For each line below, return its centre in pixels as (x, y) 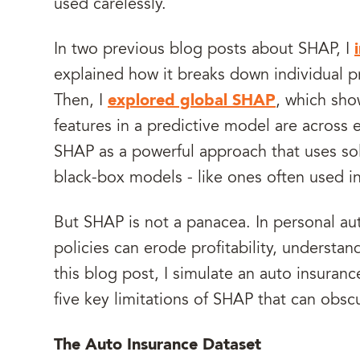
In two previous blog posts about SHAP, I (204, 50)
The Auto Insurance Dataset (157, 346)
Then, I (81, 101)
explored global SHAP (192, 101)
